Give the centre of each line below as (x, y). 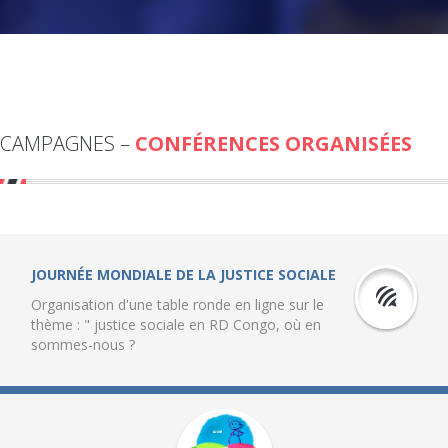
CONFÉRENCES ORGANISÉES (273, 144)
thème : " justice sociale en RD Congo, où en (176, 325)
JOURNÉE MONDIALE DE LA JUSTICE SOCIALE (183, 275)
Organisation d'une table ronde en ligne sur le (177, 305)
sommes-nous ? (83, 345)
